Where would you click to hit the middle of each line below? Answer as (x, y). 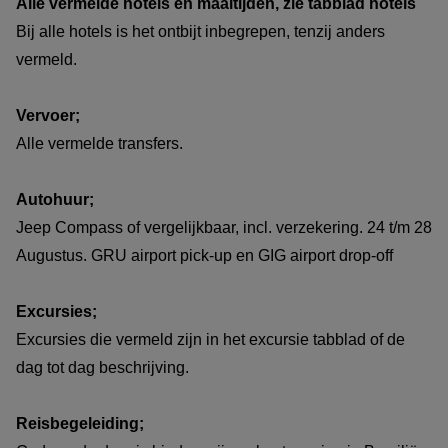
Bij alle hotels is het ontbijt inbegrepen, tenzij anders (200, 31)
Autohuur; (55, 199)
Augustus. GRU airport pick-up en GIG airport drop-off (206, 255)
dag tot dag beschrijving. (104, 367)
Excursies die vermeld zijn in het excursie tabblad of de (210, 339)
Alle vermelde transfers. (99, 143)
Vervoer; (50, 115)
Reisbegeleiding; (80, 423)
